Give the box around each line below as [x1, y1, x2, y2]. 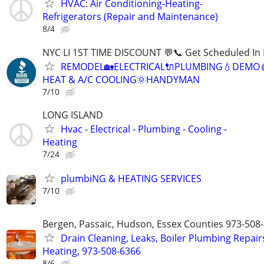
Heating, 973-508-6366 [42, 245, 141, 258]
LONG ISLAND [42, 108, 103, 121]
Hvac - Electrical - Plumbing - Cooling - [61, 122, 227, 136]
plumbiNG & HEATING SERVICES [61, 171, 202, 185]
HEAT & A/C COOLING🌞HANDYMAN [42, 72, 200, 86]
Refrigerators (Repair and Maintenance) [42, 10, 218, 24]
